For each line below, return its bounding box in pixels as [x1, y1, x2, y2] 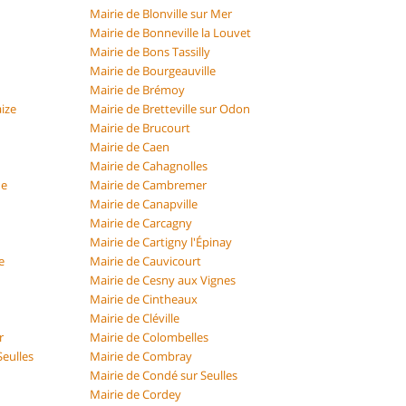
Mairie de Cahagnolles [90, 157, 208, 174]
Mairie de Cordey [90, 385, 182, 402]
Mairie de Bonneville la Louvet [90, 24, 252, 41]
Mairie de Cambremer [90, 176, 208, 193]
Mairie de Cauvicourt [90, 252, 202, 269]
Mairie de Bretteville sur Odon [90, 100, 251, 117]
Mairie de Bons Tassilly [90, 43, 211, 60]
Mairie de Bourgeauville [90, 62, 217, 79]
